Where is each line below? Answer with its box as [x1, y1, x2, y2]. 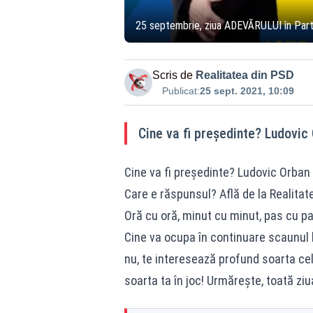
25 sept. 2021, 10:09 [199, 85, 294, 96]
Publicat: [161, 85, 200, 96]
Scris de [152, 69, 193, 81]
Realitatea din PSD [195, 69, 294, 81]
